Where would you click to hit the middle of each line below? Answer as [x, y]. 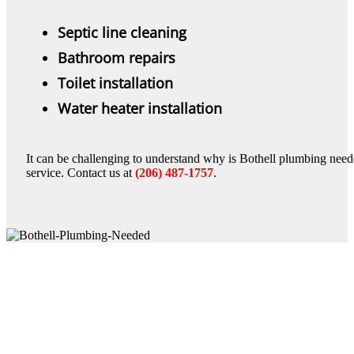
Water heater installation [140, 108]
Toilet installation [115, 83]
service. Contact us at [81, 172]
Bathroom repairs [117, 57]
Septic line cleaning [122, 32]
